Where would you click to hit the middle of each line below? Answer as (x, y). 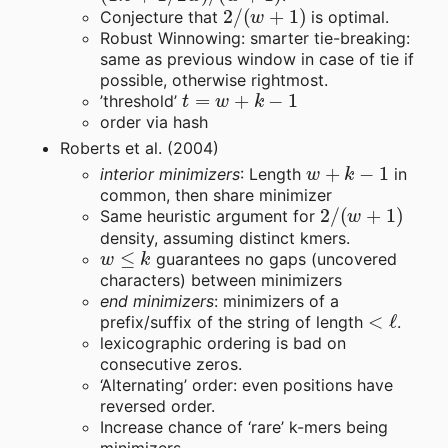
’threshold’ (141, 101)
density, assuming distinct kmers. (225, 238)
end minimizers (157, 301)
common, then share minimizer (216, 195)
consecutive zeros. (171, 364)
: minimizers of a (276, 301)
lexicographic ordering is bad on (223, 343)
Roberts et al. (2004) (139, 148)
